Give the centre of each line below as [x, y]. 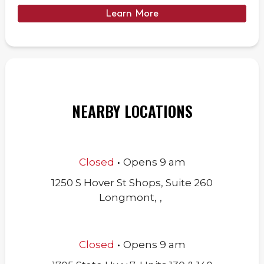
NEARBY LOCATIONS [132, 111]
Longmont [127, 197]
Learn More [132, 14]
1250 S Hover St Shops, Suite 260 [132, 183]
